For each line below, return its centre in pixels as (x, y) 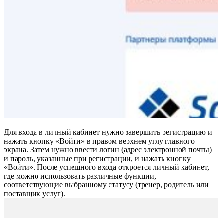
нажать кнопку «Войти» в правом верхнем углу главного (99, 141)
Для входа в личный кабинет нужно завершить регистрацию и (108, 132)
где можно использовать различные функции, (80, 176)
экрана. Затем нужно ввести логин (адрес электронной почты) (108, 150)
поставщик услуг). (35, 194)
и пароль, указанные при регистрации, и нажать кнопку (97, 159)
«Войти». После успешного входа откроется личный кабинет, (107, 167)
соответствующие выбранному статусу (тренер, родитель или (106, 185)
